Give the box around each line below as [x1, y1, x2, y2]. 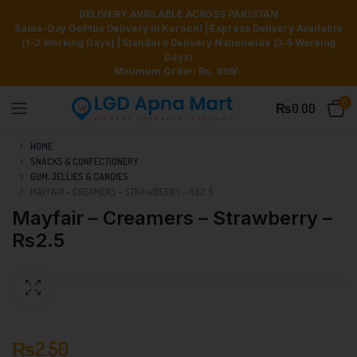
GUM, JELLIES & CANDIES [30, 170, 128, 182]
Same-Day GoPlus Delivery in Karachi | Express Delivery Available [14, 22, 343, 34]
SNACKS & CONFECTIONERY [30, 155, 139, 167]
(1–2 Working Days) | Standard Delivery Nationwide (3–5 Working [21, 37, 336, 49]
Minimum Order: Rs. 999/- [113, 65, 244, 77]
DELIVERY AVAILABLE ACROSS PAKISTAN [78, 8, 279, 20]
